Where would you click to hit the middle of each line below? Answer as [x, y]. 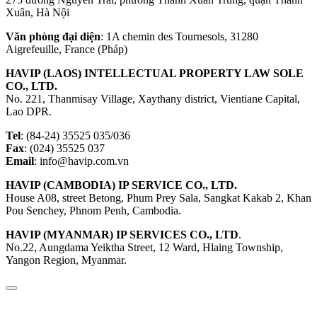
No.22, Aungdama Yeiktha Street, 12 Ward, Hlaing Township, [144, 248]
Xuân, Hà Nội [38, 13]
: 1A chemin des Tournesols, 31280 [179, 37]
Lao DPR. [29, 112]
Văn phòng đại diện [53, 37]
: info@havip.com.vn [81, 161]
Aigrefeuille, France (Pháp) [67, 50]
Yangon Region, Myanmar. [66, 260]
